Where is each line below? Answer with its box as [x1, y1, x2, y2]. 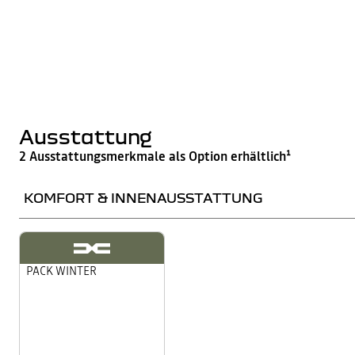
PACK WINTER [26, 263, 97, 280]
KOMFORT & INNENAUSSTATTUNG [24, 190, 262, 206]
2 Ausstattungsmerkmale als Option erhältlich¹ [19, 147, 291, 166]
